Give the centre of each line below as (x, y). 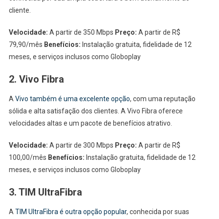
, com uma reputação (163, 99)
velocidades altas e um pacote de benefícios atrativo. (90, 123)
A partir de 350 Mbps (81, 33)
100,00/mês (28, 158)
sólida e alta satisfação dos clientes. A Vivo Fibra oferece (96, 111)
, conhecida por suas (158, 212)
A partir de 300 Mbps (81, 145)
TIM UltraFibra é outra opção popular (70, 212)
